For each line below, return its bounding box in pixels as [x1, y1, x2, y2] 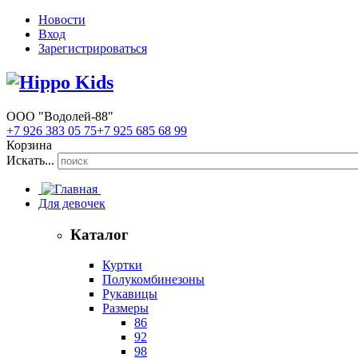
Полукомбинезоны [102, 272, 205, 287]
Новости [38, 13, 86, 26]
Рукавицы [102, 287, 157, 301]
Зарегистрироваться [38, 42, 147, 55]
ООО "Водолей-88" [6, 109, 113, 123]
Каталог [70, 225, 129, 243]
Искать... [6, 153, 54, 167]
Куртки [102, 258, 142, 272]
